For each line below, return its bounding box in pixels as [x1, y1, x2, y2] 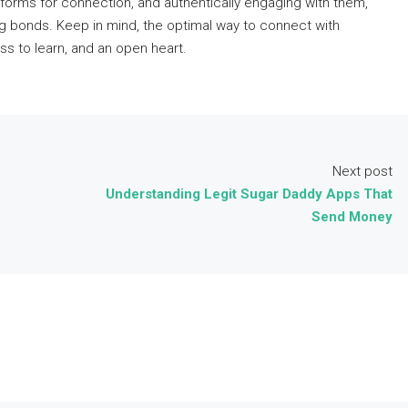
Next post [332, 163, 393, 179]
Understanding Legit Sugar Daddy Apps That [106, 186, 393, 202]
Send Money [311, 209, 393, 225]
